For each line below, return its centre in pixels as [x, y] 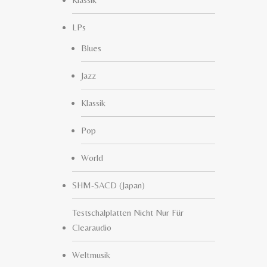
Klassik [93, 103]
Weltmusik [91, 255]
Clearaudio [92, 227]
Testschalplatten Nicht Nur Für [128, 212]
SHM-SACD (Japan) [108, 185]
